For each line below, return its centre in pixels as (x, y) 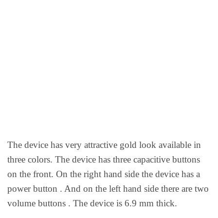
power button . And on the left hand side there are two (108, 188)
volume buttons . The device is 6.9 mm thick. (92, 203)
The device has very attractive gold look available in (104, 145)
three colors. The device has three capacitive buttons (104, 159)
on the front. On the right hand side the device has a (104, 174)
